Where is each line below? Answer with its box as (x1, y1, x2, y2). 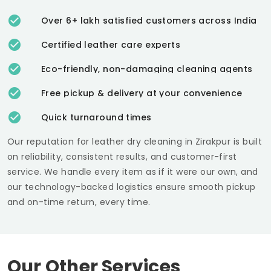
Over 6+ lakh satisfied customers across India (41, 14, 257, 27)
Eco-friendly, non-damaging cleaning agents (41, 62, 253, 75)
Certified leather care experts (41, 38, 181, 51)
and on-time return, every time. (7, 195, 151, 208)
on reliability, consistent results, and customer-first (7, 150, 237, 163)
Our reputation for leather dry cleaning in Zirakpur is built (7, 135, 263, 148)
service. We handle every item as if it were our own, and (7, 165, 258, 178)
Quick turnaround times (41, 111, 152, 123)
